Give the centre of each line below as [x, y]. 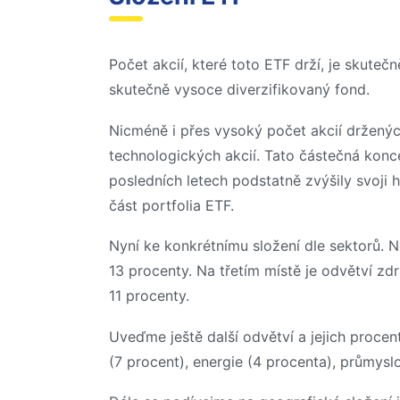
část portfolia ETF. [171, 205]
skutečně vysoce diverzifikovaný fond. [239, 90]
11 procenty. [149, 296]
